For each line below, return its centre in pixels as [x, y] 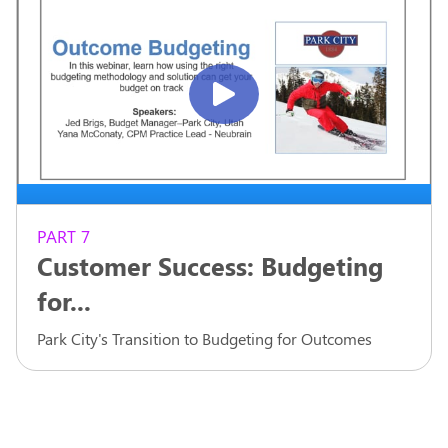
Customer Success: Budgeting [210, 265]
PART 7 [63, 235]
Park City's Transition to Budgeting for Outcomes [204, 338]
